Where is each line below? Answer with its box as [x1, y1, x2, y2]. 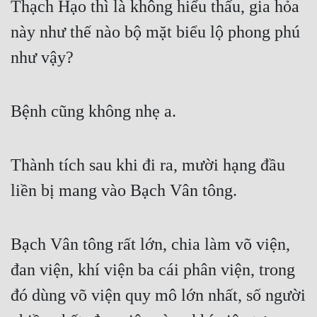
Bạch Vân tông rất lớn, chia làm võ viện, [11, 235, 290, 254]
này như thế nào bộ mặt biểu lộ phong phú [11, 23, 300, 42]
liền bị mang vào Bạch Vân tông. [11, 181, 237, 200]
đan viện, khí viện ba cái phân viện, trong [11, 260, 295, 279]
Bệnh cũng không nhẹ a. [11, 102, 176, 121]
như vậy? [11, 48, 74, 67]
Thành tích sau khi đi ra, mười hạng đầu [11, 156, 285, 175]
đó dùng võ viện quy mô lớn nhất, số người [11, 286, 306, 305]
